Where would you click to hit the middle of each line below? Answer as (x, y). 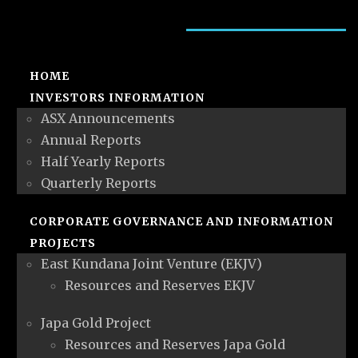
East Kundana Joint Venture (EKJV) (151, 263)
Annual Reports (91, 139)
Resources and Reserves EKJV (160, 285)
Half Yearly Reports (103, 161)
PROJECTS (63, 243)
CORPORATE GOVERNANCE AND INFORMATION (181, 221)
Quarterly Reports (99, 183)
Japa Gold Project (96, 322)
